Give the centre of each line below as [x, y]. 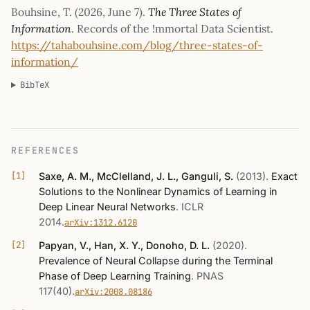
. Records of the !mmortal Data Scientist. [172, 29]
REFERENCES [45, 151]
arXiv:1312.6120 [101, 222]
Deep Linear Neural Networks [107, 206]
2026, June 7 [109, 12]
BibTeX [35, 85]
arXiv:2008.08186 [113, 291]
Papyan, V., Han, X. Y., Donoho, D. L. [124, 245]
